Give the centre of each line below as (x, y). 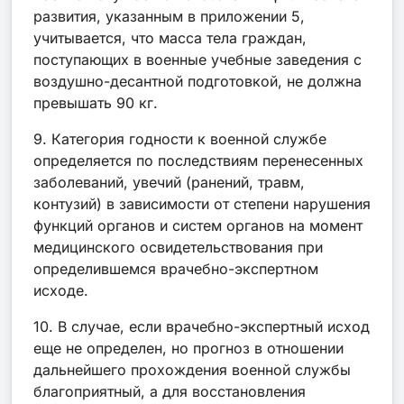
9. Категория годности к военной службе (180, 138)
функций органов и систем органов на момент (198, 225)
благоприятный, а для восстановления (170, 391)
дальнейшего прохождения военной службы (192, 369)
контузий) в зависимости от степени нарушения (202, 203)
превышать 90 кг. (96, 102)
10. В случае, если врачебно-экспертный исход (202, 326)
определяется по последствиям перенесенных (198, 160)
